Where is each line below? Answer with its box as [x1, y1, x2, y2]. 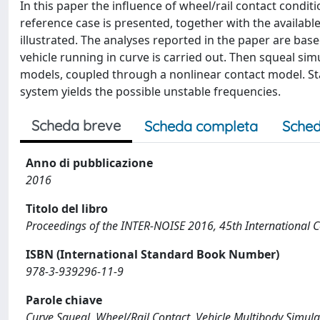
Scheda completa [144, 117, 258, 135]
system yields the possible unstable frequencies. [20, 84, 281, 99]
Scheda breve [31, 116, 121, 134]
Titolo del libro [26, 201, 108, 216]
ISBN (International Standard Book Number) [26, 246, 279, 262]
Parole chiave [26, 292, 102, 308]
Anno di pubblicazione [26, 155, 153, 171]
